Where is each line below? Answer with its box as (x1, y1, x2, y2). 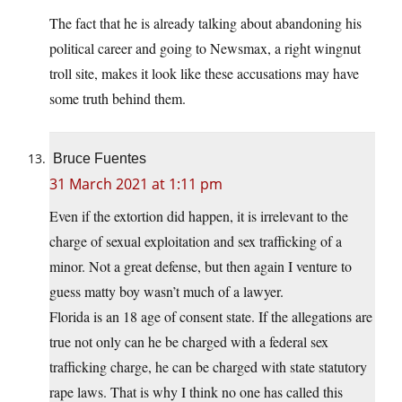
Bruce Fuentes (53, 151, 146, 167)
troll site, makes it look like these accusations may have (49, 64, 359, 83)
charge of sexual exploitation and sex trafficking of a (49, 232, 342, 251)
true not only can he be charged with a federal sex (49, 332, 328, 352)
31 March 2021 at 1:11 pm (49, 174, 223, 195)
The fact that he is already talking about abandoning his (49, 13, 362, 33)
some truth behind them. (49, 89, 186, 109)
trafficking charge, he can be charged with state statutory (49, 357, 367, 377)
